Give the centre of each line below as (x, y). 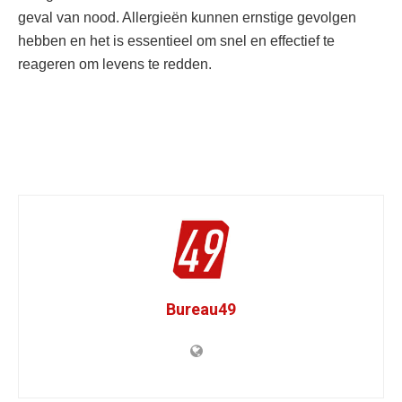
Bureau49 (201, 309)
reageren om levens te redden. (115, 64)
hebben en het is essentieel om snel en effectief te (176, 41)
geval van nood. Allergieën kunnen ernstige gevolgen (187, 17)
